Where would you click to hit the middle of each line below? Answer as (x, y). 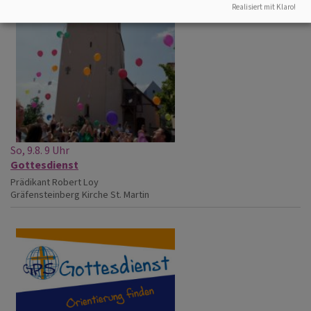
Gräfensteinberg (45, 194)
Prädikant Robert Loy (54, 182)
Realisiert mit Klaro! (264, 7)
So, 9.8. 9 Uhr (40, 150)
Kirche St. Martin (116, 194)
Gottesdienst (44, 165)
